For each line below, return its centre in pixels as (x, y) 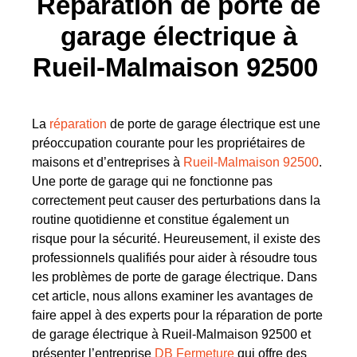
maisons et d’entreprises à (108, 163)
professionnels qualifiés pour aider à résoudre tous (175, 258)
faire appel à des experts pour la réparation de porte (177, 316)
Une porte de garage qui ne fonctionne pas (152, 182)
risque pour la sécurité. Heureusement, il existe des (176, 239)
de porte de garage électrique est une (214, 124)
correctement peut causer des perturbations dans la (176, 201)
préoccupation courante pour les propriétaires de (169, 143)
